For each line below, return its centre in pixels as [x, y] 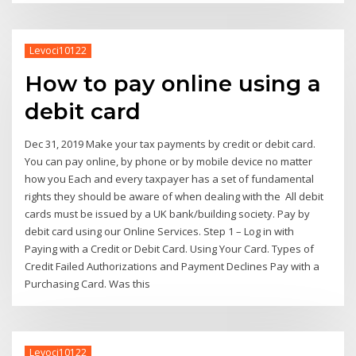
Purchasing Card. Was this [89, 284]
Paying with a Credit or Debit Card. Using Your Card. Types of [170, 249]
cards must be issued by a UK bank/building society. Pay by [168, 214]
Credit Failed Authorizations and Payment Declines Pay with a [172, 267]
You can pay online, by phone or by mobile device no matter [169, 162]
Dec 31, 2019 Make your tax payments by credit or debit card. [170, 144]
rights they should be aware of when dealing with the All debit [174, 197]
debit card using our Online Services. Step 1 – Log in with [161, 232]
